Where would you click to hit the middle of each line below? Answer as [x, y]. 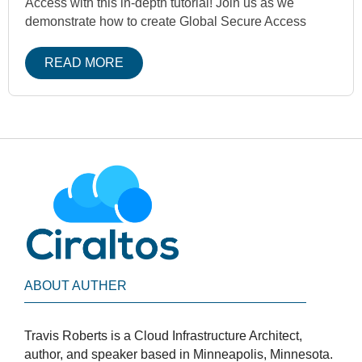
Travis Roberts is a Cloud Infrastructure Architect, [163, 336]
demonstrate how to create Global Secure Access [166, 22]
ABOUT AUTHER [76, 286]
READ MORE [84, 63]
